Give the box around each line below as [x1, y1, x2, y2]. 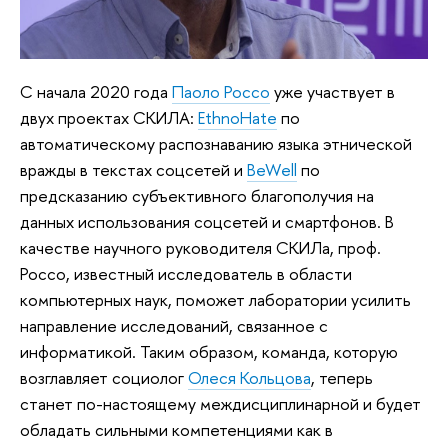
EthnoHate [198, 106, 277, 130]
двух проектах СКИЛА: [20, 106, 198, 130]
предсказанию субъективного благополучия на [20, 184, 374, 208]
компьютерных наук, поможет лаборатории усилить [20, 288, 411, 312]
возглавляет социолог [20, 366, 188, 390]
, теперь [311, 366, 373, 390]
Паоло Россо [172, 80, 270, 104]
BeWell [247, 158, 297, 182]
